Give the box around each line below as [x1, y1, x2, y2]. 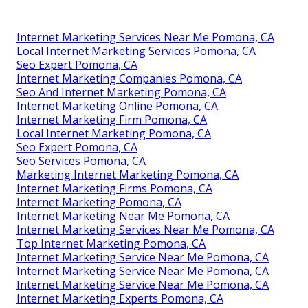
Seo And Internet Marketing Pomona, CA [16, 84, 226, 100]
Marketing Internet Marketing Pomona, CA [16, 166, 239, 182]
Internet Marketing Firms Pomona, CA [16, 180, 212, 196]
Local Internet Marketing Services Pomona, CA [16, 43, 256, 58]
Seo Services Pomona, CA [16, 153, 146, 168]
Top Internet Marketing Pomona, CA [16, 235, 206, 251]
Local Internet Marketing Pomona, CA [16, 125, 211, 141]
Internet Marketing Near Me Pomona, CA [16, 208, 230, 223]
